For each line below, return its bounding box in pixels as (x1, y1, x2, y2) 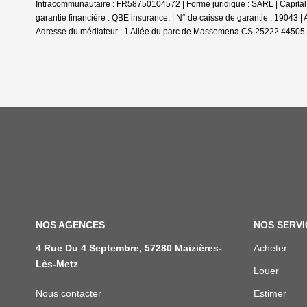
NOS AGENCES (36, 219, 105, 230)
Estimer (253, 288, 286, 299)
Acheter (253, 243, 287, 254)
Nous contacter (36, 288, 101, 299)
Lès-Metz (36, 258, 78, 269)
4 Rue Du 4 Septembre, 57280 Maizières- (36, 243, 222, 254)
